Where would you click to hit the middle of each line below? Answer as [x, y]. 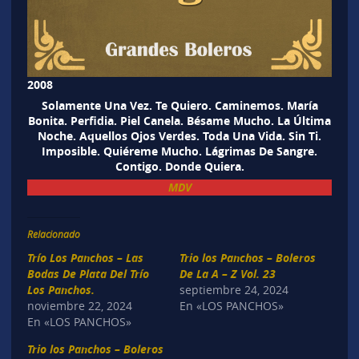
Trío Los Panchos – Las [85, 257]
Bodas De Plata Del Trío [88, 273]
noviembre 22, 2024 [79, 305]
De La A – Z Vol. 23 [228, 273]
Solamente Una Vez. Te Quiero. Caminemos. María [179, 105]
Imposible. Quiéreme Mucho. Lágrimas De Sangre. [179, 151]
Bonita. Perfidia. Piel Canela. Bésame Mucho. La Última [179, 120]
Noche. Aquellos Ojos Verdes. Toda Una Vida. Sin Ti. [179, 135]
